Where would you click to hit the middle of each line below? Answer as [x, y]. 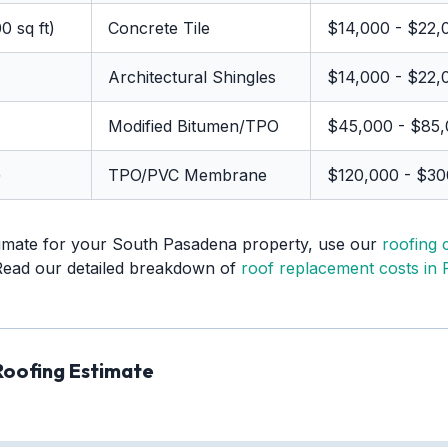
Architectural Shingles [192, 77]
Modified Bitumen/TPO [193, 126]
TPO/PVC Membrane [187, 175]
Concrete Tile [159, 28]
